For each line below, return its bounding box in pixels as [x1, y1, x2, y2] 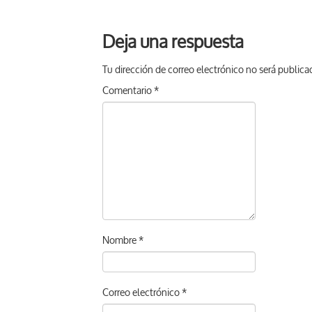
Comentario [102, 84, 154, 97]
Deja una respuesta [102, 31, 244, 54]
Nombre [102, 234, 139, 247]
